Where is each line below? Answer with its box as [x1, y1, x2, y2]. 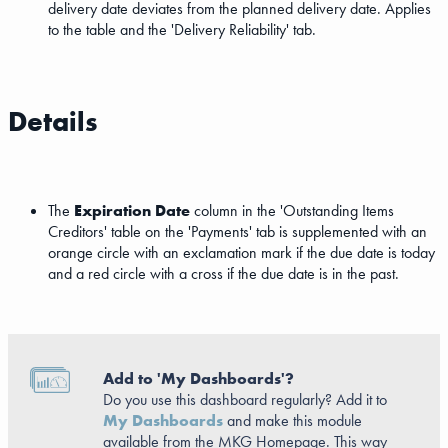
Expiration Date [74, 199, 190, 221]
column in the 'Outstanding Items [190, 199, 394, 221]
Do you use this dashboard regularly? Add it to [103, 389, 387, 411]
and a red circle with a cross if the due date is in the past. [48, 262, 399, 284]
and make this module [223, 410, 362, 432]
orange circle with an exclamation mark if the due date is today [48, 241, 435, 263]
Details [8, 104, 97, 140]
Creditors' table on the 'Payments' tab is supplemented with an [48, 220, 427, 242]
